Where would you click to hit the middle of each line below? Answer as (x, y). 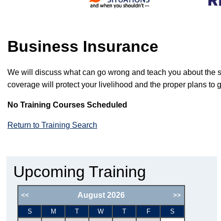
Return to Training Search (52, 125)
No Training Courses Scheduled (67, 105)
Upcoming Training (79, 172)
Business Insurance (83, 47)
